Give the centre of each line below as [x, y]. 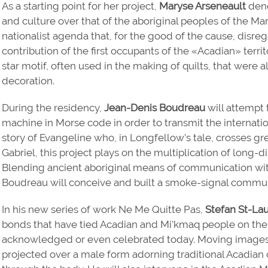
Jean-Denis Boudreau [155, 107]
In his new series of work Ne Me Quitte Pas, [104, 209]
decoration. [28, 80]
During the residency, [53, 107]
